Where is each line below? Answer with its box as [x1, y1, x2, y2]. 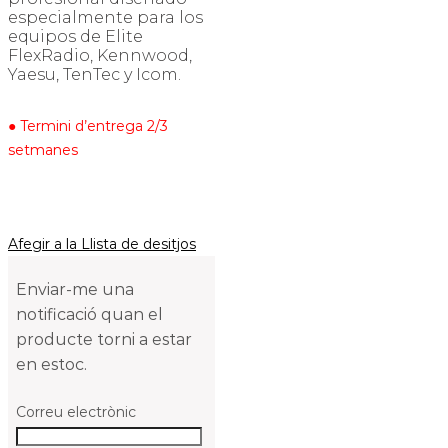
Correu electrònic [16, 403, 136, 422]
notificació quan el [16, 305, 163, 325]
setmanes [8, 140, 78, 159]
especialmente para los [8, 7, 203, 27]
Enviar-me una [16, 280, 134, 300]
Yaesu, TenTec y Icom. [8, 64, 181, 84]
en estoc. [16, 355, 87, 375]
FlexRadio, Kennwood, [8, 45, 192, 65]
